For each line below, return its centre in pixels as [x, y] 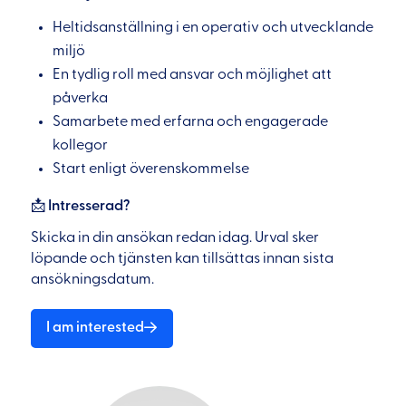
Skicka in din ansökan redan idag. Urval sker [174, 237]
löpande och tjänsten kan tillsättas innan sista [182, 258]
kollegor [81, 145]
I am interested [96, 328]
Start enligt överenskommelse [151, 169]
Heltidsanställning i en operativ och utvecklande [213, 28]
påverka [81, 98]
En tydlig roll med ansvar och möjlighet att [193, 75]
